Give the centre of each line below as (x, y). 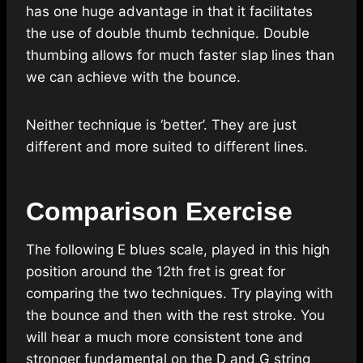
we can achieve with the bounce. (133, 77)
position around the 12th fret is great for (156, 272)
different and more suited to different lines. (167, 147)
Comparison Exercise (159, 212)
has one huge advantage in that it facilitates (169, 12)
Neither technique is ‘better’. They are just (161, 125)
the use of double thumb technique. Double (168, 34)
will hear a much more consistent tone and (164, 337)
